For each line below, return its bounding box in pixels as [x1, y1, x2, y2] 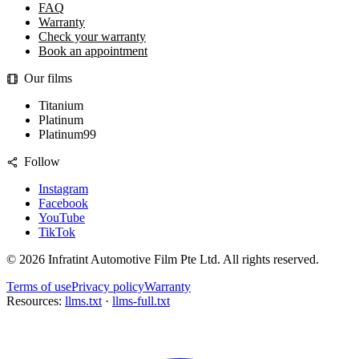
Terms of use [6, 280, 71, 294]
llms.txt [65, 294, 102, 309]
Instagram [38, 182, 88, 196]
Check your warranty [38, 30, 146, 44]
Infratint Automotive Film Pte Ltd [48, 252, 217, 267]
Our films [23, 71, 72, 86]
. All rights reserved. [217, 252, 319, 267]
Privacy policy [71, 280, 144, 294]
